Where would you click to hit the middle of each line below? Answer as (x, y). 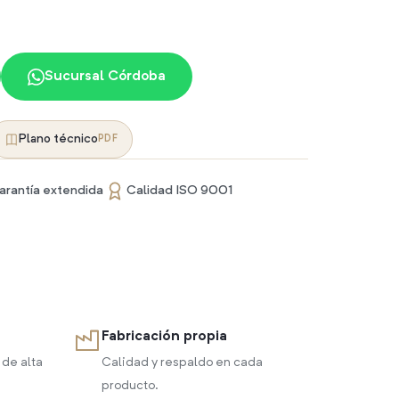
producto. (130, 386)
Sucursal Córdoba (105, 77)
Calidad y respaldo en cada (182, 363)
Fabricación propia (164, 337)
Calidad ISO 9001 (179, 191)
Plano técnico (58, 139)
